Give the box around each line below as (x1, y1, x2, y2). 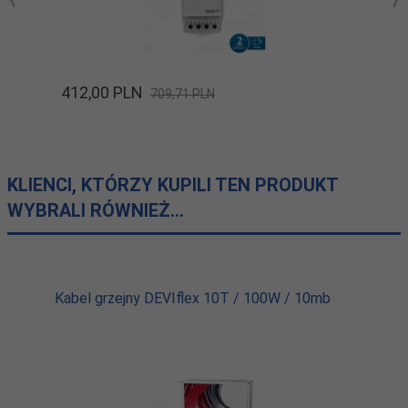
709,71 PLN (150, 87, 215, 102)
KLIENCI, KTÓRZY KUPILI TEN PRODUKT (7, 174, 339, 197)
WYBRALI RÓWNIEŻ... (7, 199, 184, 222)
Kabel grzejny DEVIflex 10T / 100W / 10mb (55, 290, 331, 308)
